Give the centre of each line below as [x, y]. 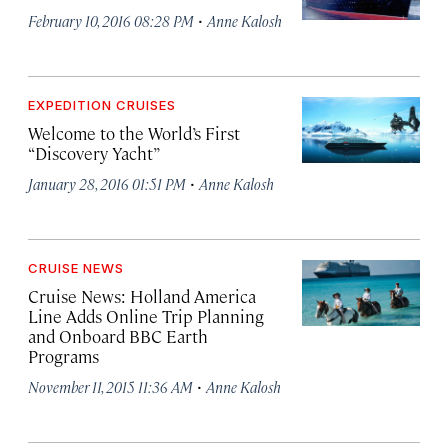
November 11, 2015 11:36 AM [110, 386]
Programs [63, 356]
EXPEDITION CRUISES [102, 105]
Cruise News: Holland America [142, 296]
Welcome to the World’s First [134, 133]
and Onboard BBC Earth [118, 336]
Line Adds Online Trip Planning [146, 316]
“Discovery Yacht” [94, 153]
